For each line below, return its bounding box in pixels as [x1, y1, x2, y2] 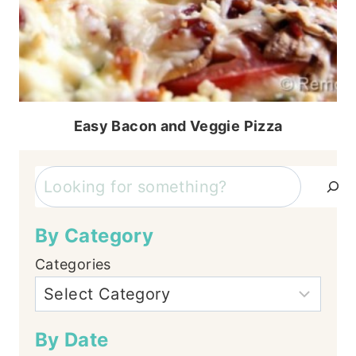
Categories [35, 256, 111, 273]
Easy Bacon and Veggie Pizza [73, 118, 283, 134]
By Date [35, 328, 109, 351]
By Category [35, 224, 153, 247]
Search [34, 168, 83, 185]
